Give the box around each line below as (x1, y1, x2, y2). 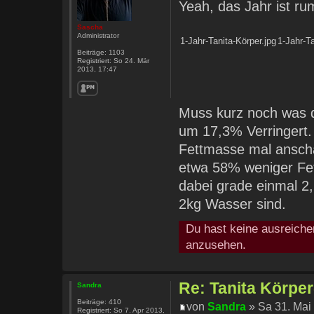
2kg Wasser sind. (179, 196, 287, 212)
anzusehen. (186, 238, 247, 252)
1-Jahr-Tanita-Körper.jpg (180, 36, 277, 47)
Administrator (76, 31, 119, 39)
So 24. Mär (111, 56, 149, 64)
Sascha (76, 22, 103, 31)
